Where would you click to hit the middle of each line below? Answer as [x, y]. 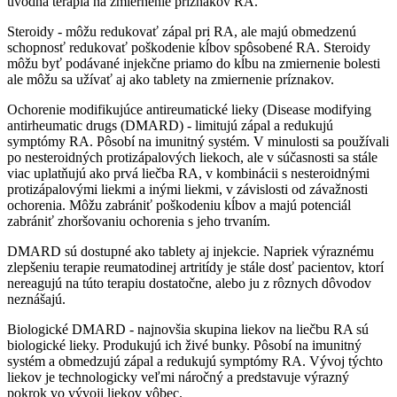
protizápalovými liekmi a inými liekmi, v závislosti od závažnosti [187, 190]
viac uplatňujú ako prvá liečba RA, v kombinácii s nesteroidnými [188, 174]
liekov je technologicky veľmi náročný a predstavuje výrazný [178, 378]
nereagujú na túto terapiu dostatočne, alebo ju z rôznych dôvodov [189, 284]
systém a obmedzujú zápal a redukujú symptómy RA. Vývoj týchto [195, 362]
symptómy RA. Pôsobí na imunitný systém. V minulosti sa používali [198, 142]
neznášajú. [36, 300]
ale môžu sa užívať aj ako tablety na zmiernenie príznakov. [171, 80]
